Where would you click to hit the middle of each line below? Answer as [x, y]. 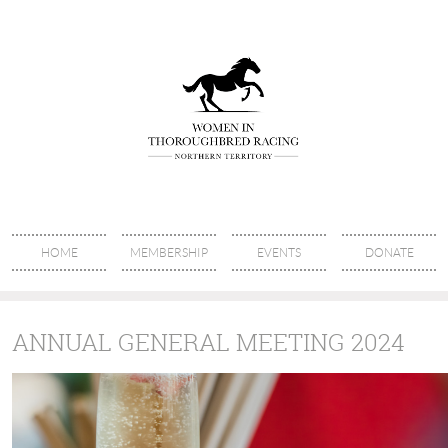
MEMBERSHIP [169, 252]
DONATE [389, 252]
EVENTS [279, 252]
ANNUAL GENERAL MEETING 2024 [209, 342]
